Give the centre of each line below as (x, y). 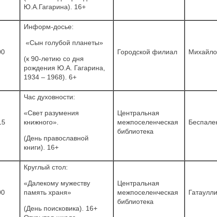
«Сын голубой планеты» (63, 42)
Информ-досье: (49, 26)
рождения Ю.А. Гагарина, (64, 68)
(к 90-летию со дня (54, 58)
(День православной (56, 138)
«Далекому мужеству (57, 183)
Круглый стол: (46, 167)
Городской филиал (147, 52)
